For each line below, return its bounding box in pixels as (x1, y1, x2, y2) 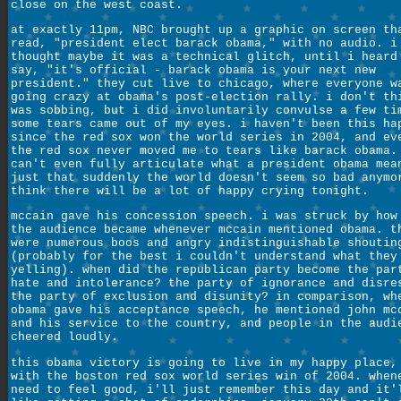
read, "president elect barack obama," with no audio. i (11, 36, 397, 50)
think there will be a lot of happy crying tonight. (11, 183, 369, 198)
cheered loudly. (11, 330, 118, 345)
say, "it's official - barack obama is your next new (11, 63, 376, 77)
